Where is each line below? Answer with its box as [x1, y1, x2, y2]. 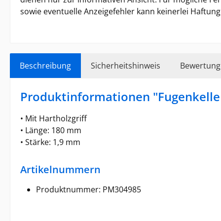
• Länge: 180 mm [20, 124, 81, 136]
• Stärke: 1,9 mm [20, 136, 80, 147]
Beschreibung [20, 60, 71, 71]
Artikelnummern [20, 162, 101, 176]
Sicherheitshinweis [91, 60, 160, 71]
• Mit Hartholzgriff [20, 112, 87, 124]
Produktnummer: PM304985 [36, 184, 141, 195]
